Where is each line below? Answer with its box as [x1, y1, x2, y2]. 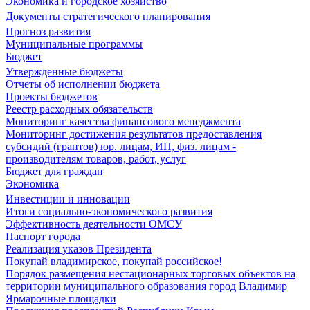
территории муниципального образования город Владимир [6, 280, 287, 292]
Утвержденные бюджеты [6, 66, 123, 77]
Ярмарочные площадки [6, 293, 116, 304]
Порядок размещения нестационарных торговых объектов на [6, 268, 295, 280]
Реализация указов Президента [6, 243, 152, 255]
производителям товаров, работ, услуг [6, 153, 186, 165]
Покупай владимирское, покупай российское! [6, 255, 222, 267]
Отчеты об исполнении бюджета [6, 78, 160, 90]
